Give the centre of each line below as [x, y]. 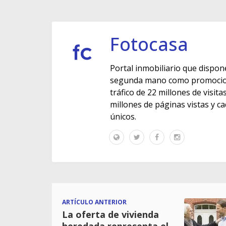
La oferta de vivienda [110, 214]
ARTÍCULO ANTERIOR [94, 202]
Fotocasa [149, 44]
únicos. [123, 117]
